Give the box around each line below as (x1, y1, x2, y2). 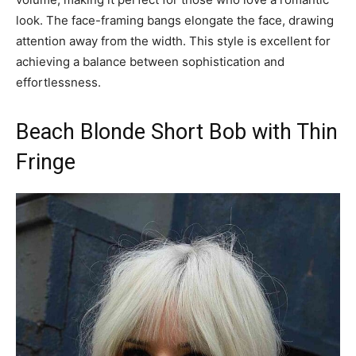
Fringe (16, 149, 75, 175)
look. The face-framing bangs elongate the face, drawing (16, 12, 334, 28)
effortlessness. (16, 74, 101, 90)
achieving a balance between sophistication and (16, 53, 284, 69)
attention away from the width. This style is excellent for (16, 33, 331, 48)
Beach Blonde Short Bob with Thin (16, 118, 338, 145)
